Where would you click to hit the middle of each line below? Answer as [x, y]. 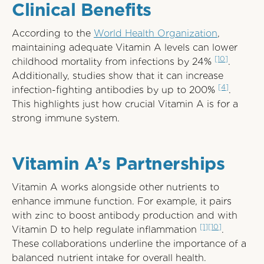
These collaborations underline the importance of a [129, 244]
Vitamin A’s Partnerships [118, 163]
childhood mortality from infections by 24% [113, 62]
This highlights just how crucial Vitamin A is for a [125, 104]
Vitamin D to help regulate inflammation [106, 230]
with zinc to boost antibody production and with [125, 215]
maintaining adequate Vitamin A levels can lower [125, 47]
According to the [53, 33]
